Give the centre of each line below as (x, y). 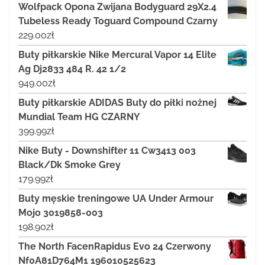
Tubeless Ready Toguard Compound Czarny (118, 21)
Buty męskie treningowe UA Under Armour (116, 199)
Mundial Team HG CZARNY (79, 117)
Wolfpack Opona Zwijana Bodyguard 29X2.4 (117, 7)
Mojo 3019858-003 (61, 213)
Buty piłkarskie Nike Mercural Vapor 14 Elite (117, 55)
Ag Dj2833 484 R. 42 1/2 (72, 69)
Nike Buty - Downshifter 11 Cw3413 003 (107, 151)
